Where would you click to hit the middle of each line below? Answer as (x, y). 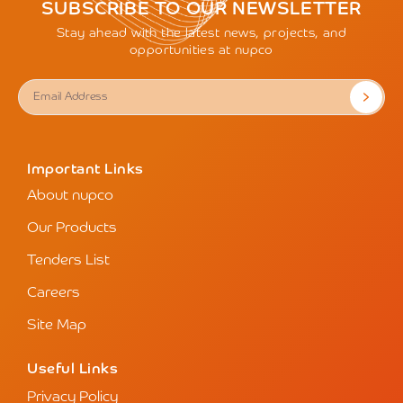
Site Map (57, 326)
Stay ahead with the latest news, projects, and (201, 34)
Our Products (72, 229)
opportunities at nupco (201, 51)
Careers (54, 294)
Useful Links (72, 370)
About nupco (70, 197)
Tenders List (68, 261)
